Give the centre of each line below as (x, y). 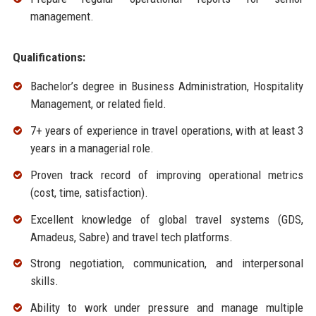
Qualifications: (49, 57)
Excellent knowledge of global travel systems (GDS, (167, 219)
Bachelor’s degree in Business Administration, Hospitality (167, 86)
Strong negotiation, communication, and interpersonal (167, 263)
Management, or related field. (98, 104)
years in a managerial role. (92, 148)
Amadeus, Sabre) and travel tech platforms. (131, 237)
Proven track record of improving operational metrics (167, 175)
